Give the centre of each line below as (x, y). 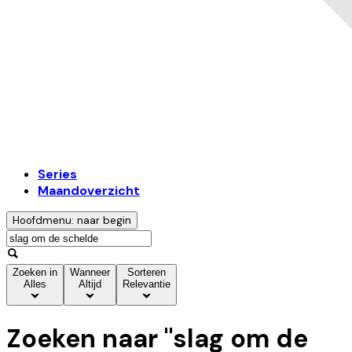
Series (57, 174)
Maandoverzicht (89, 191)
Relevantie (147, 284)
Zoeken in (35, 273)
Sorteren (147, 273)
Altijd (90, 284)
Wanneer (90, 273)
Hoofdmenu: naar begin (72, 221)
